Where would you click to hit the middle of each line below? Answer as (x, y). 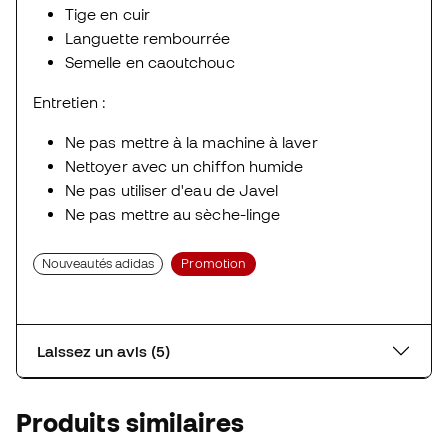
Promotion (214, 263)
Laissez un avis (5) (160, 350)
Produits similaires (130, 422)
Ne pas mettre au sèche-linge (173, 213)
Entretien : (69, 101)
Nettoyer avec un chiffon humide (184, 165)
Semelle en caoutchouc (150, 61)
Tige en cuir (107, 13)
